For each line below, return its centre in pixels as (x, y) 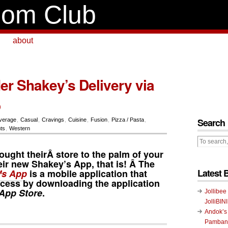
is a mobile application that (87, 173)
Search (211, 123)
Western (19, 128)
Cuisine (77, 120)
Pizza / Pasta (127, 120)
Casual (29, 120)
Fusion (99, 120)
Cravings (53, 120)
